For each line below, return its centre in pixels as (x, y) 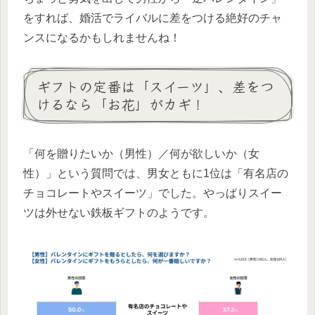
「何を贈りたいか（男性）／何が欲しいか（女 (141, 153)
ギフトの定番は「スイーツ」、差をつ (155, 86)
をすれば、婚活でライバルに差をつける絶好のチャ (153, 18)
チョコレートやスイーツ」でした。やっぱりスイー (153, 193)
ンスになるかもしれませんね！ (102, 37)
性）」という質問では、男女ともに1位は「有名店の (156, 173)
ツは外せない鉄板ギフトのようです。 (119, 212)
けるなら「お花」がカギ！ (121, 103)
